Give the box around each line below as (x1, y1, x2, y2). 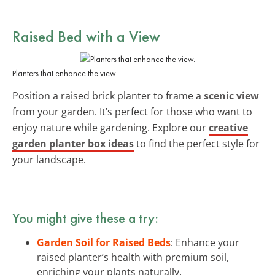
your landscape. (12, 152, 86, 166)
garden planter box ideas (12, 136, 134, 150)
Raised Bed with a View (12, 25, 160, 47)
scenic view (204, 88, 259, 103)
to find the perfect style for (134, 136, 260, 150)
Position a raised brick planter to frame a (12, 88, 204, 103)
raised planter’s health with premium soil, (37, 250, 229, 264)
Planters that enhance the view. (12, 67, 117, 79)
